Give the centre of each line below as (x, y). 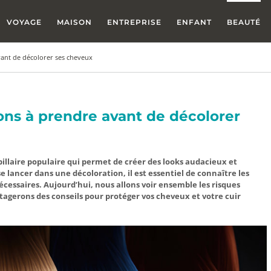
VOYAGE (24, 22)
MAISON (74, 22)
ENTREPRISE (134, 22)
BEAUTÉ (244, 22)
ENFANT (194, 22)
